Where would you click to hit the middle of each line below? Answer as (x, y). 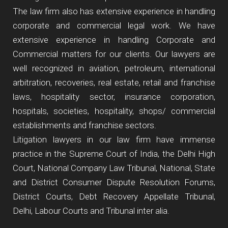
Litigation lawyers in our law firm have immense (114, 139)
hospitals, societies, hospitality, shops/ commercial (114, 111)
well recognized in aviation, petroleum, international (114, 68)
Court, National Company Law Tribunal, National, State (114, 168)
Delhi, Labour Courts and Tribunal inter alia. (91, 211)
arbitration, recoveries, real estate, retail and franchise (114, 82)
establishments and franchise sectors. (84, 125)
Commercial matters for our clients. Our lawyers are (114, 54)
